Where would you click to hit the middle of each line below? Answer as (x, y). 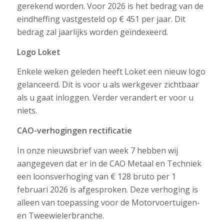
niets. (27, 111)
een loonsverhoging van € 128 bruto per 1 (96, 176)
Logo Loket (38, 52)
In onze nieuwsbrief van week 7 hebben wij (97, 150)
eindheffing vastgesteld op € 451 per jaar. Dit (101, 19)
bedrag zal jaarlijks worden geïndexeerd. (92, 32)
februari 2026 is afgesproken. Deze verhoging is (107, 189)
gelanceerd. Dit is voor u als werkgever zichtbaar (108, 85)
